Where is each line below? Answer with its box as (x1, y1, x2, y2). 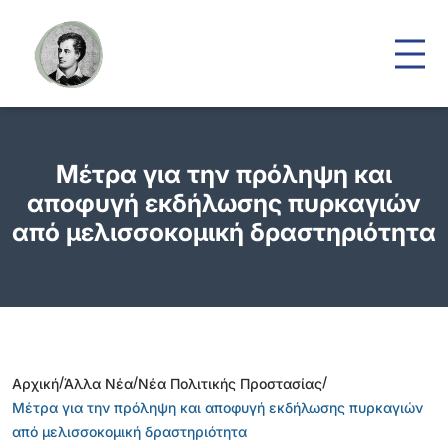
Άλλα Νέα (64, 375, 133, 392)
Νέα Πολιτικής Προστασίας (138, 375, 322, 392)
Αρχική (12, 375, 59, 392)
